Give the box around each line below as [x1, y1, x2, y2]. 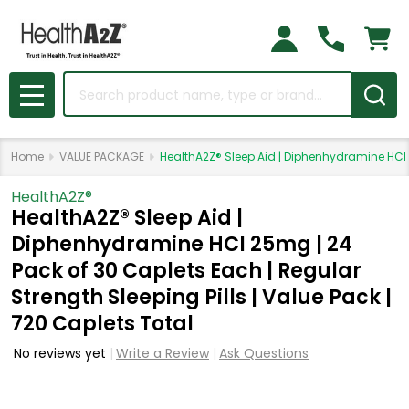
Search [63, 71, 114, 92]
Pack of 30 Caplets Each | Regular [11, 257, 362, 285]
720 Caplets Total [11, 309, 194, 338]
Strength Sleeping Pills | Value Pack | [11, 283, 392, 311]
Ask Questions [219, 344, 309, 362]
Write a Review [116, 344, 209, 362]
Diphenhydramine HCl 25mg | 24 [11, 230, 352, 258]
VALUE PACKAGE [59, 149, 144, 164]
